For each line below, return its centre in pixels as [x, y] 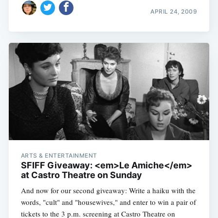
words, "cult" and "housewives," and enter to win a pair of [108, 202]
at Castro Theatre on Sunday [81, 175]
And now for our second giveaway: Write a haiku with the [108, 190]
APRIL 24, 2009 [174, 12]
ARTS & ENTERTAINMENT [59, 155]
